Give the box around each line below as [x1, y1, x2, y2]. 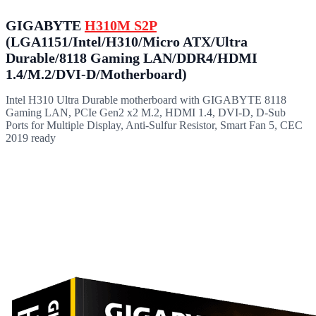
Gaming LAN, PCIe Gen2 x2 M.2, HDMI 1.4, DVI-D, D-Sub [6, 106, 286, 119]
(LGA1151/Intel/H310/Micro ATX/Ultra [6, 33, 248, 49]
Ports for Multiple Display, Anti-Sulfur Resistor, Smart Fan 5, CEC [6, 119, 303, 131]
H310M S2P [85, 17, 157, 33]
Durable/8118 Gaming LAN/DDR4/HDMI [6, 49, 257, 66]
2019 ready [6, 131, 56, 144]
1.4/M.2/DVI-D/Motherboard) [6, 66, 187, 82]
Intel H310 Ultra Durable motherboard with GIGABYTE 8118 [6, 93, 286, 106]
